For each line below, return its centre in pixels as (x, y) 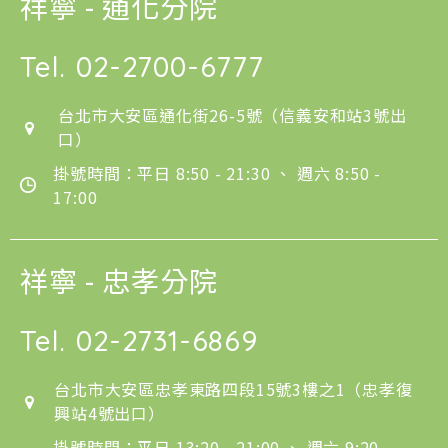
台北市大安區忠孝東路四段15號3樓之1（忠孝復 (233, 389)
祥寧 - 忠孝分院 (119, 280)
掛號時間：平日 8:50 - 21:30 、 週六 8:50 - (217, 173)
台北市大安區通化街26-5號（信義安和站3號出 (232, 115)
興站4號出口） (109, 413)
